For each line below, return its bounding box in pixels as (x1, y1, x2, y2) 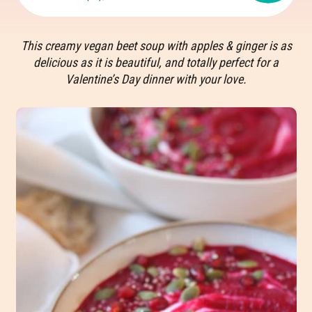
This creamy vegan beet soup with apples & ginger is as (20, 38, 292, 53)
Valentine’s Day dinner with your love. (65, 72, 247, 86)
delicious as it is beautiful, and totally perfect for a (33, 55, 279, 70)
